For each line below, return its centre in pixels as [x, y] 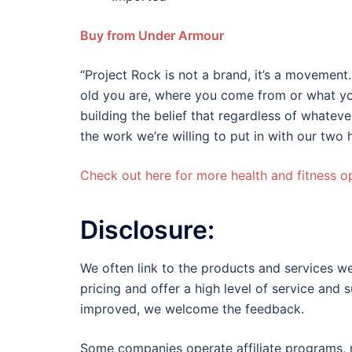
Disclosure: [147, 230]
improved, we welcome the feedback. [192, 309]
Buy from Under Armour [152, 36]
